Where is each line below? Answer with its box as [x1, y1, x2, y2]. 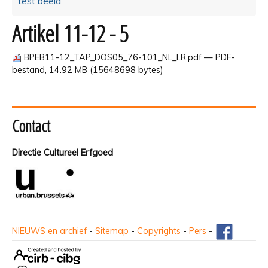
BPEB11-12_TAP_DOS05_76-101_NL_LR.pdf [22, 51, 204, 63]
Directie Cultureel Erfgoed [12, 147, 113, 158]
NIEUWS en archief [12, 225, 87, 236]
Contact [12, 114, 50, 137]
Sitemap [95, 225, 129, 236]
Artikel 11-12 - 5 [12, 17, 129, 49]
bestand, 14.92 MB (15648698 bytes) [12, 64, 163, 75]
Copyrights [137, 225, 181, 236]
